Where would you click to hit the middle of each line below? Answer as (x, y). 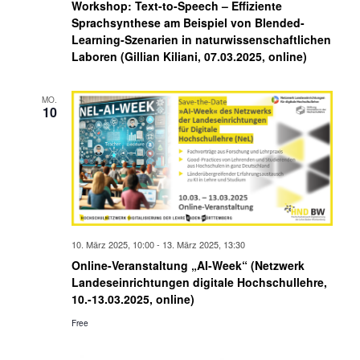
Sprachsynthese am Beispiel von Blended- (188, 23)
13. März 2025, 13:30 (203, 244)
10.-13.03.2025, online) (133, 299)
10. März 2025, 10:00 (112, 244)
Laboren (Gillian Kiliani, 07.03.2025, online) (189, 57)
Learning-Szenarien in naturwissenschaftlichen (201, 40)
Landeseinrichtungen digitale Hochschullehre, (199, 282)
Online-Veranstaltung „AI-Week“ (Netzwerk (188, 265)
